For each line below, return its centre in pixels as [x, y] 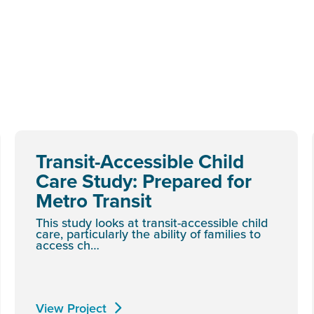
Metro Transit [94, 200]
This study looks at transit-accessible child [152, 223]
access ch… [68, 245]
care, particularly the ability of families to [148, 234]
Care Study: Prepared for [144, 181]
